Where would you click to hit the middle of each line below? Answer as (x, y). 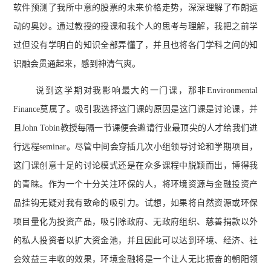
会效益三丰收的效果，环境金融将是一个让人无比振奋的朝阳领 (135, 259)
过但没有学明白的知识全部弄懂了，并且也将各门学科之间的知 (135, 45)
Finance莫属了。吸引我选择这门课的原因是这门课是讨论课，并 (135, 109)
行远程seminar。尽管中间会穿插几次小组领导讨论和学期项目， (135, 146)
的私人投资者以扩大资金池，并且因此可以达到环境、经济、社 (135, 240)
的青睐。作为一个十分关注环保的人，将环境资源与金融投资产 (135, 184)
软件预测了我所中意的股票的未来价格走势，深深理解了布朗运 (135, 8)
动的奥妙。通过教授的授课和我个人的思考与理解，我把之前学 (135, 27)
